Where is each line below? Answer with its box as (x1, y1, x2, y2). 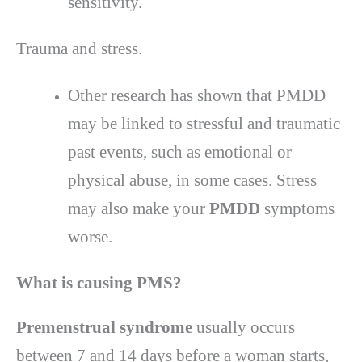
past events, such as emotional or (67, 142, 292, 162)
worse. (67, 227, 112, 247)
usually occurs (192, 317, 295, 337)
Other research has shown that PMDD (67, 86, 326, 106)
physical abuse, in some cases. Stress (67, 170, 317, 191)
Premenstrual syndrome (16, 317, 192, 337)
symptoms (259, 199, 335, 219)
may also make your (67, 199, 209, 219)
